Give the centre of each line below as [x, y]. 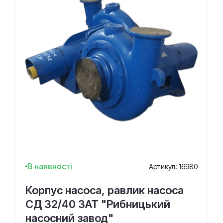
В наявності [50, 166]
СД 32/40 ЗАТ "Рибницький [98, 204]
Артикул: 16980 [173, 166]
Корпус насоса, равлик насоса [105, 190]
